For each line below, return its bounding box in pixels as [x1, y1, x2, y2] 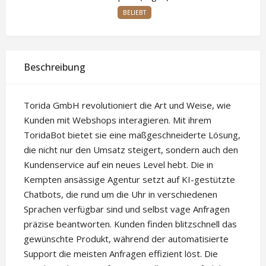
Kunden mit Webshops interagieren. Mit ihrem [24, 114, 211, 126]
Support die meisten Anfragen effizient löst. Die [24, 248, 218, 260]
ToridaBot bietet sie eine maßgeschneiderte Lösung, [24, 129, 240, 141]
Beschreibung [24, 61, 85, 74]
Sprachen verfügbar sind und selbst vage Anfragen [24, 203, 230, 216]
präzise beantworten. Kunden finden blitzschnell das [24, 218, 237, 230]
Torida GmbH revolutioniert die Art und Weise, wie [24, 99, 231, 112]
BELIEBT [123, 8, 146, 17]
